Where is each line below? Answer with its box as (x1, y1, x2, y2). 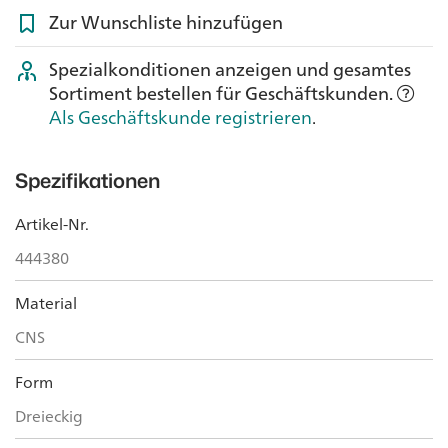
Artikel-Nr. (15, 209, 89, 238)
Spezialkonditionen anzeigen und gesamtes (49, 52, 411, 85)
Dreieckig (15, 401, 83, 430)
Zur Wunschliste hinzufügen (49, 6, 283, 39)
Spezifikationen (15, 168, 160, 193)
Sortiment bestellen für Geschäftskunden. (49, 76, 397, 109)
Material (15, 288, 77, 317)
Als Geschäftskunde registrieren (49, 100, 312, 133)
